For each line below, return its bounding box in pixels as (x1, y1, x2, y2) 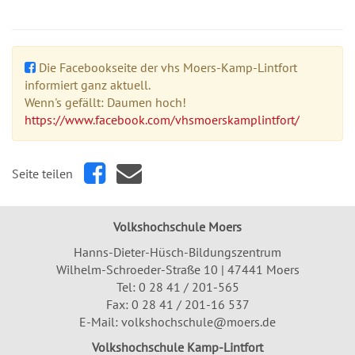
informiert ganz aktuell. (25, 77, 151, 93)
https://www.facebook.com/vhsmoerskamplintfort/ (25, 112, 300, 128)
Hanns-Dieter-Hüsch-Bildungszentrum (74, 244, 281, 260)
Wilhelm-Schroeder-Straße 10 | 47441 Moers (55, 261, 300, 277)
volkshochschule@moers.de (121, 314, 276, 330)
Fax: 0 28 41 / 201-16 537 (105, 296, 250, 312)
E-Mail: (79, 314, 121, 330)
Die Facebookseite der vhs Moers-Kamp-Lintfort (36, 59, 297, 75)
